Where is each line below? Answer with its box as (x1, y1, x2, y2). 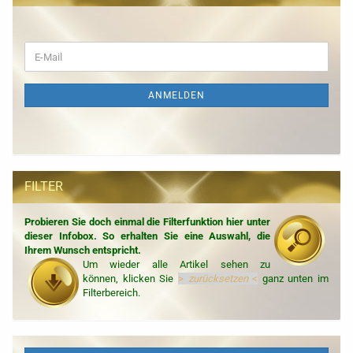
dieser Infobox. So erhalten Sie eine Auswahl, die (24, 230, 270, 242)
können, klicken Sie (83, 273, 178, 284)
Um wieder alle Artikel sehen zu (83, 258, 270, 270)
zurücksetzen (188, 273, 253, 284)
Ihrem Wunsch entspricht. (24, 244, 141, 256)
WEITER (24, 42, 59, 54)
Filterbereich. (83, 287, 140, 299)
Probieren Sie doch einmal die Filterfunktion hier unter (24, 216, 270, 228)
